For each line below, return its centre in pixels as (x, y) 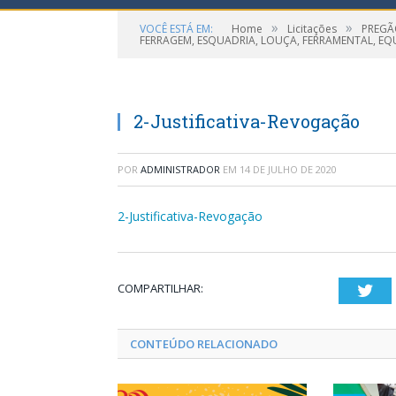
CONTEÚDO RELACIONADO (204, 343)
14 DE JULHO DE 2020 (288, 169)
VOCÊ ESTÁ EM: (176, 28)
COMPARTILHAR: (160, 288)
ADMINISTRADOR (180, 169)
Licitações (312, 28)
